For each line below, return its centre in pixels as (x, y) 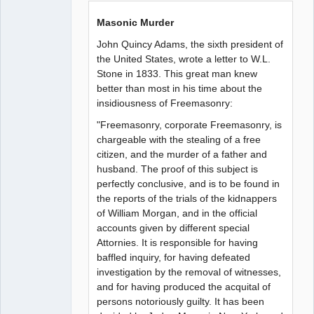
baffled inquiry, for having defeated (174, 257)
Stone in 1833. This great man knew (177, 73)
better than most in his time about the (180, 88)
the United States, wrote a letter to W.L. (184, 59)
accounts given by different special (173, 227)
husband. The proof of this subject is (178, 169)
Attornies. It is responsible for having (178, 242)
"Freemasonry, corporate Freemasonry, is (190, 124)
